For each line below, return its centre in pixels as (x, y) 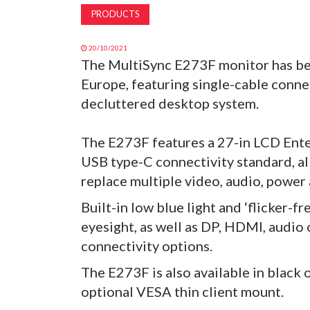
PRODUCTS (115, 15)
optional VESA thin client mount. (182, 292)
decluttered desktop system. (170, 103)
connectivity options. (147, 246)
